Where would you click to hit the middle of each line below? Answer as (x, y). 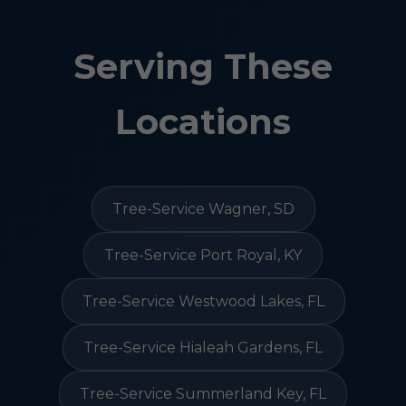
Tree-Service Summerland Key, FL (203, 394)
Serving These (203, 67)
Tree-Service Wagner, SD (203, 209)
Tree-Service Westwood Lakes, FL (203, 301)
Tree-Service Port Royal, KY (203, 255)
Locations (203, 122)
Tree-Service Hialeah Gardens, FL (203, 348)
